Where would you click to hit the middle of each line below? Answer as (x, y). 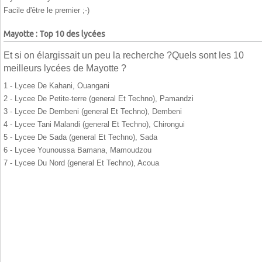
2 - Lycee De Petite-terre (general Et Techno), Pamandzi (99, 98)
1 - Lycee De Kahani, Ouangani (56, 85)
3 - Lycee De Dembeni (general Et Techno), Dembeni (93, 111)
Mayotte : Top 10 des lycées (54, 34)
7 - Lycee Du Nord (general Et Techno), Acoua (81, 163)
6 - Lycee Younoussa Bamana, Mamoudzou (77, 150)
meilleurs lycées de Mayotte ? (65, 68)
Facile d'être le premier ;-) (46, 11)
